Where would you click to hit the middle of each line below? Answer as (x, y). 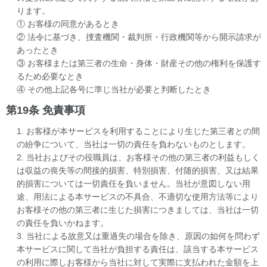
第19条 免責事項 (46, 110)
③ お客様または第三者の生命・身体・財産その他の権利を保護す (139, 63)
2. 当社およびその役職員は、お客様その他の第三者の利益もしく (138, 157)
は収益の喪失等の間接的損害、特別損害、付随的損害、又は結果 (138, 170)
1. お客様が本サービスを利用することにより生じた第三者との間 (138, 131)
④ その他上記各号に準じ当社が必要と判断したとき (114, 89)
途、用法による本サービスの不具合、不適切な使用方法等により (138, 196)
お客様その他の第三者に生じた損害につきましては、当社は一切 (138, 209)
